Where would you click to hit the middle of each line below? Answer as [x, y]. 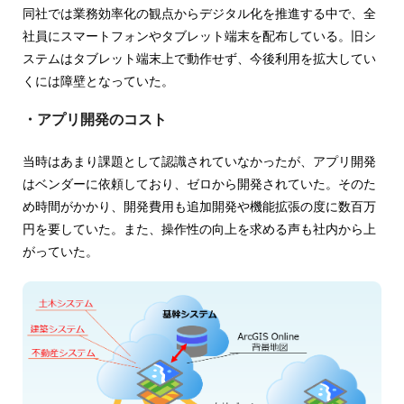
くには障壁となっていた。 [98, 82]
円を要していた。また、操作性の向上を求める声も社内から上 [199, 230]
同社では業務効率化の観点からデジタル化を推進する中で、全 [199, 14]
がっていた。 [60, 252]
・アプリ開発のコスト [95, 120]
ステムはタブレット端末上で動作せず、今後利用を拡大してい [199, 59]
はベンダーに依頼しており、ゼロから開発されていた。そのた [199, 184]
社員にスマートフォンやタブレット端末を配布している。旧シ [199, 37]
